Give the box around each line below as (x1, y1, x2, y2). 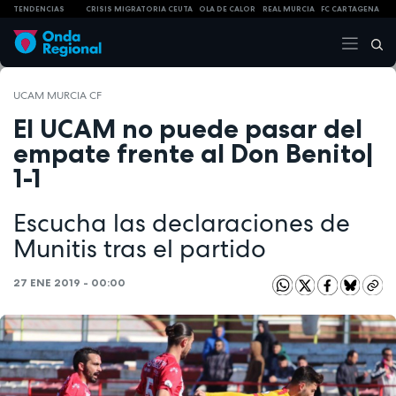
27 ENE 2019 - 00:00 (13, 276, 126, 290)
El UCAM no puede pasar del (13, 112, 362, 144)
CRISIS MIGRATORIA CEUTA (85, 4, 193, 13)
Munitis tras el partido (13, 232, 266, 265)
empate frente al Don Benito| (13, 137, 373, 169)
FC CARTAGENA (321, 4, 380, 13)
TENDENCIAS (13, 4, 65, 13)
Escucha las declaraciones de (13, 207, 350, 240)
